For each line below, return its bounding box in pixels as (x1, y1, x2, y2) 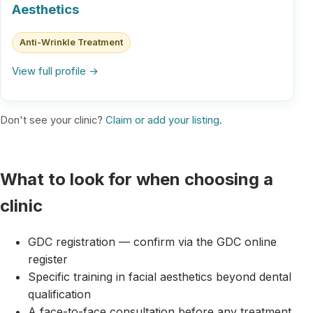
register (28, 252, 68, 267)
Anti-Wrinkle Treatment (19, 37, 123, 48)
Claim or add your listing (105, 114, 219, 127)
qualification (28, 287, 91, 302)
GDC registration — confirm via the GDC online (28, 235, 277, 249)
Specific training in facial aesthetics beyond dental (28, 270, 291, 284)
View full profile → (12, 64, 99, 78)
